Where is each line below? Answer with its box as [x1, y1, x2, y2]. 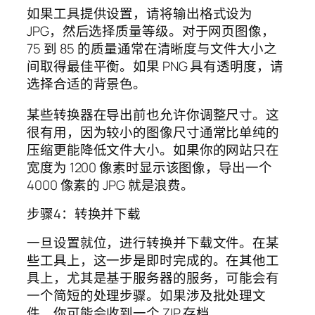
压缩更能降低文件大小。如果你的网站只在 [27, 140, 280, 159]
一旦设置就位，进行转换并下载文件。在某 [27, 233, 280, 252]
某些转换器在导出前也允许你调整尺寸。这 [27, 105, 280, 124]
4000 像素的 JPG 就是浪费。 [27, 175, 195, 194]
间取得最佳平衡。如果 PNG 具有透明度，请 [27, 57, 283, 76]
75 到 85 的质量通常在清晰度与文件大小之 [27, 39, 277, 58]
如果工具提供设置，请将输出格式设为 [27, 4, 253, 23]
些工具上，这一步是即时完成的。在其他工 [27, 250, 280, 269]
